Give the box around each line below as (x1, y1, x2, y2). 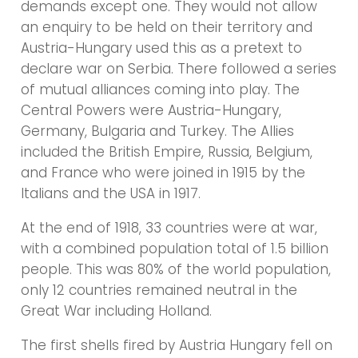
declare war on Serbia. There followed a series (21, 58, 337, 78)
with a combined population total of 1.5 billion (21, 238, 329, 258)
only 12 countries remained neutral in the (21, 280, 298, 300)
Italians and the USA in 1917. (21, 183, 201, 203)
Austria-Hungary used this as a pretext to (21, 38, 303, 58)
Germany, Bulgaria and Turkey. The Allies (21, 121, 295, 141)
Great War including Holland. (21, 300, 213, 320)
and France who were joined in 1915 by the (21, 162, 306, 182)
